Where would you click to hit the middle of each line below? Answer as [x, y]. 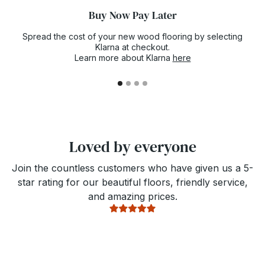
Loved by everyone [132, 146]
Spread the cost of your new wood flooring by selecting [132, 36]
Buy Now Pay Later [132, 15]
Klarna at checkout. [132, 47]
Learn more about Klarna [123, 57]
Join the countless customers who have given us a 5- [132, 168]
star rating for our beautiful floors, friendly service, [132, 182]
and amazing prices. [132, 196]
